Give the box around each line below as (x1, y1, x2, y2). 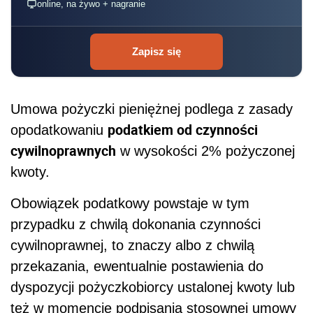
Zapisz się (132, 45, 181, 57)
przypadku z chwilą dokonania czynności (10, 216, 261, 232)
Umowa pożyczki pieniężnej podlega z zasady (10, 101, 293, 117)
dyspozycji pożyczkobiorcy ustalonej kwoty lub (10, 279, 295, 295)
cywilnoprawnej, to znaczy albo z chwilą (10, 237, 254, 253)
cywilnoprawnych (10, 140, 116, 160)
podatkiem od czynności (108, 119, 258, 139)
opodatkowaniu (10, 122, 108, 138)
